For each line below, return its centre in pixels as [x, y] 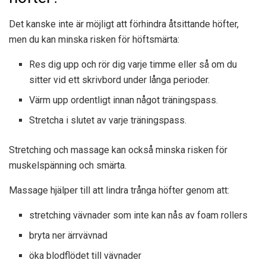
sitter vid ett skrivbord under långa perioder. [120, 80]
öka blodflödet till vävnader [85, 255]
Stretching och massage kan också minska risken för [118, 150]
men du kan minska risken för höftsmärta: [94, 39]
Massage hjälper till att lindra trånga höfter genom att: [119, 190]
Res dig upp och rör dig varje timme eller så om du [133, 64]
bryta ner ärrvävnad [69, 235]
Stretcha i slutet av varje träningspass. [108, 120]
